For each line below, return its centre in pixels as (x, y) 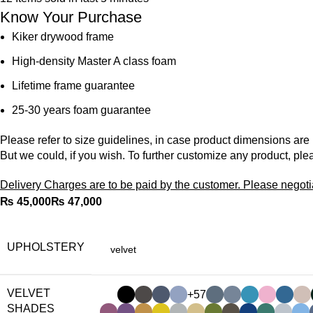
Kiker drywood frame (63, 37)
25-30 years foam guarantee (82, 110)
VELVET (29, 293)
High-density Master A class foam (94, 61)
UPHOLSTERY (46, 247)
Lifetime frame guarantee (74, 86)
